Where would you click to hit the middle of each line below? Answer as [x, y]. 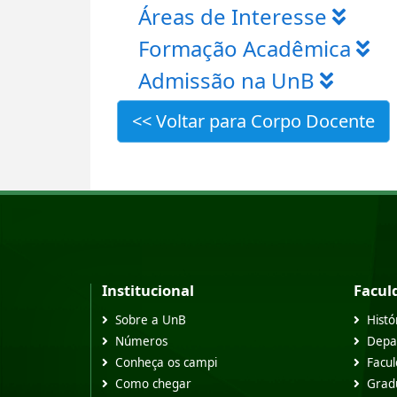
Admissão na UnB [229, 80]
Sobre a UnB [151, 319]
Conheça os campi [166, 362]
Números [141, 341]
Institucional [148, 290]
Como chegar [153, 383]
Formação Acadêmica [247, 48]
